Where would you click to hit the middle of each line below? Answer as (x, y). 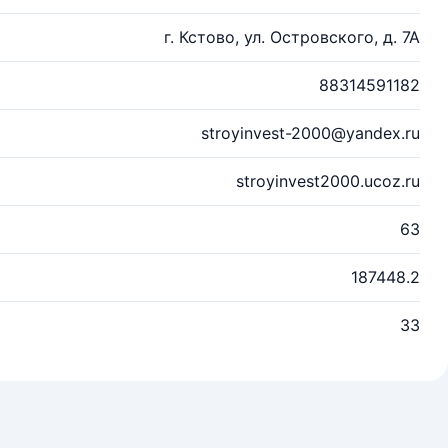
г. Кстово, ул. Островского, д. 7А (292, 37)
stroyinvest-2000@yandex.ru (310, 133)
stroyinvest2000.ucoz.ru (328, 181)
